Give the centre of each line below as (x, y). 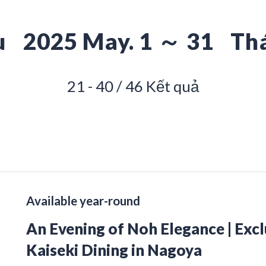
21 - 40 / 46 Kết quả (133, 86)
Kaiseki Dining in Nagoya (114, 250)
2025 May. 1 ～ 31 (121, 41)
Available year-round (83, 200)
